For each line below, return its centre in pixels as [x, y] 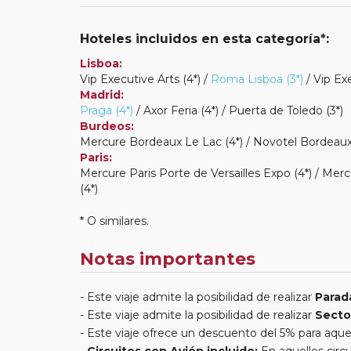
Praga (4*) [107, 110]
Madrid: [102, 94]
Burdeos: [107, 126]
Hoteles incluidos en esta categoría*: [204, 38]
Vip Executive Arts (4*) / [145, 79]
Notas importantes [168, 259]
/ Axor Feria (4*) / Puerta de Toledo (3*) [238, 110]
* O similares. [114, 221]
